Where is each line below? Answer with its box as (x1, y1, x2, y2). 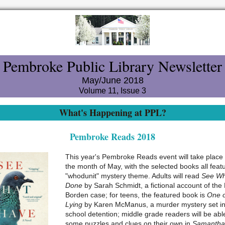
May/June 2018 (81, 75, 144, 85)
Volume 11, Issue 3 (79, 86, 146, 95)
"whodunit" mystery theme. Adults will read (65, 172, 201, 180)
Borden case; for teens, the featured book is (65, 191, 207, 199)
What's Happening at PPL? (59, 106, 166, 119)
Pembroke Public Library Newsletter (3, 56, 222, 76)
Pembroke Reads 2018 (70, 130, 155, 143)
